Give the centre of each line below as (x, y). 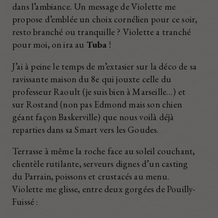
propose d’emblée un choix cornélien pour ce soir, (105, 19)
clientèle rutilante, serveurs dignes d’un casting (100, 164)
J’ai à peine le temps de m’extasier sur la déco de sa (105, 66)
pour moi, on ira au (49, 44)
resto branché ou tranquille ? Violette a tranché (102, 32)
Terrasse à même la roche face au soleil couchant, (104, 151)
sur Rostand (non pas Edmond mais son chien (97, 104)
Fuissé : (25, 202)
